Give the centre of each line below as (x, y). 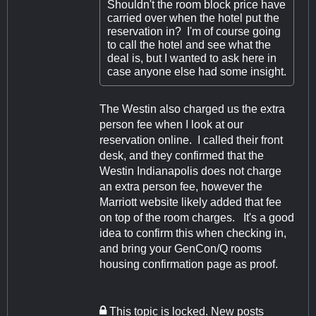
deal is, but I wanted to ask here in (192, 59)
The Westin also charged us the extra (192, 109)
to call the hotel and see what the (189, 45)
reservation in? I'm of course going (194, 32)
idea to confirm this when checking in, (193, 233)
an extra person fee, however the (181, 187)
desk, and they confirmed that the (182, 156)
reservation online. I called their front (191, 140)
